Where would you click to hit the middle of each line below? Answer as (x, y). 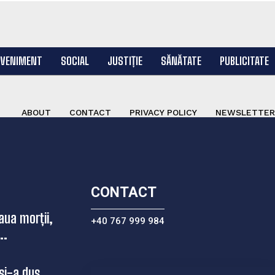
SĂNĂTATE (181, 61)
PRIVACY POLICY (163, 112)
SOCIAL (75, 61)
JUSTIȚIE (125, 61)
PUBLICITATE (244, 61)
